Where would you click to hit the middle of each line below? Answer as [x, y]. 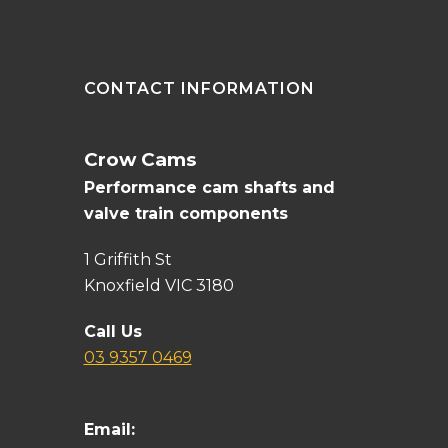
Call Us [112, 331]
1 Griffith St [127, 259]
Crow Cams [139, 159]
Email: [109, 429]
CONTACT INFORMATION [199, 88]
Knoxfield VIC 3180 [158, 285]
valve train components [185, 213]
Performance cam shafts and [209, 187]
